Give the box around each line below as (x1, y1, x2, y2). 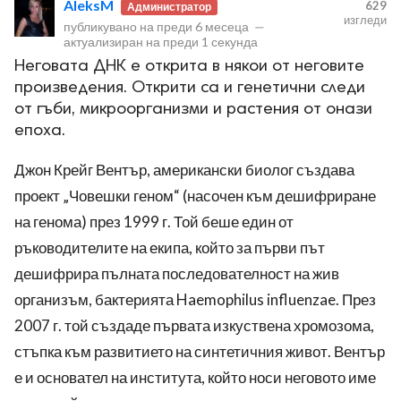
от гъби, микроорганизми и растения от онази (14, 101, 372, 119)
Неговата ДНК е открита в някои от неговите (14, 58, 364, 76)
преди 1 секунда (163, 34, 258, 50)
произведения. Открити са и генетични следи (14, 80, 365, 98)
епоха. (14, 123, 65, 141)
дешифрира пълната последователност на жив (14, 264, 339, 284)
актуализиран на (64, 34, 163, 50)
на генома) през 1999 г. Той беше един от (14, 212, 294, 232)
